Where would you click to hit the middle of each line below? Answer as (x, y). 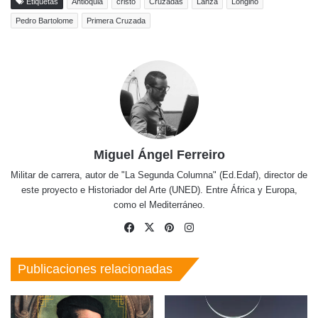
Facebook (160, 226)
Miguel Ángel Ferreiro (159, 154)
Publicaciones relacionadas (95, 269)
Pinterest (197, 226)
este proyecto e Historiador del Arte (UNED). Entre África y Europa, (159, 190)
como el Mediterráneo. (159, 204)
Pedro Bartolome (44, 20)
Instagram (220, 226)
